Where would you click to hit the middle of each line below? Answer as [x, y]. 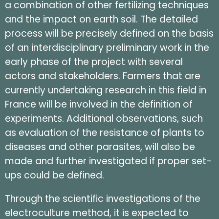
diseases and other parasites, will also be [100, 147]
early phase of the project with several [94, 62]
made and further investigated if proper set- [108, 161]
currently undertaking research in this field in [106, 90]
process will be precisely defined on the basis [109, 34]
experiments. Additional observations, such [104, 119]
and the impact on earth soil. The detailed [101, 20]
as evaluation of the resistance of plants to [105, 133]
